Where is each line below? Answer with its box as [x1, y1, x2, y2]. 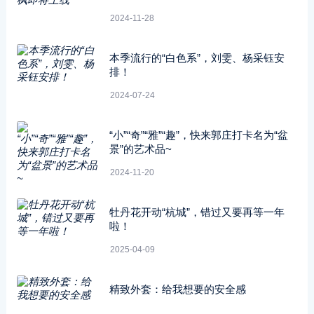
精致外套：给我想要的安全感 [109, 283, 246, 295]
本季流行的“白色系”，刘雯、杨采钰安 [109, 52, 285, 64]
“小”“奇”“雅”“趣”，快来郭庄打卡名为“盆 [109, 129, 288, 141]
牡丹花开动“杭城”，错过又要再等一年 [109, 206, 285, 218]
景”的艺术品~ [109, 143, 172, 155]
